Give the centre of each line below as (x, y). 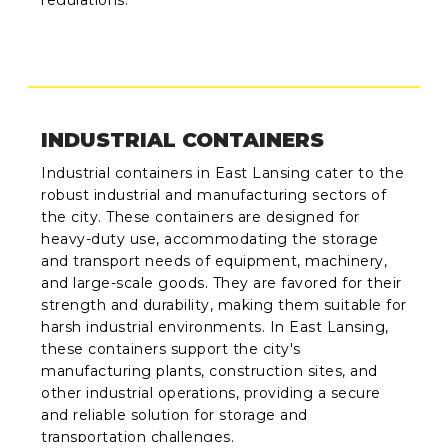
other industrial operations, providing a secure (211, 392)
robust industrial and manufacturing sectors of (214, 194)
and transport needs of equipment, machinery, (214, 260)
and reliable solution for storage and (174, 414)
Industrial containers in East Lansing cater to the (223, 172)
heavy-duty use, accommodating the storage (210, 238)
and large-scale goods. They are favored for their (221, 282)
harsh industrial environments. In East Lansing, (215, 326)
